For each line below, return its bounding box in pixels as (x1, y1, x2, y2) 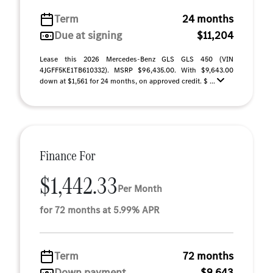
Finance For (40, 146, 96, 165)
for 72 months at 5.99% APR (40, 204, 160, 216)
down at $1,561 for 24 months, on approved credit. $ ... (40, 76, 217, 86)
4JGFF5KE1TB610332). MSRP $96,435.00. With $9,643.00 (40, 65, 233, 75)
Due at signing (54, 28, 122, 43)
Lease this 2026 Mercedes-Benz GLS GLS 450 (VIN (40, 54, 233, 64)
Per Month (118, 182, 162, 195)
